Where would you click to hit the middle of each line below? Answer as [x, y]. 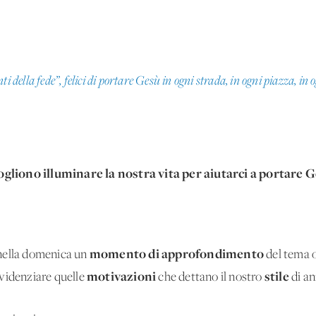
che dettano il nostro [210, 277]
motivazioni [122, 276]
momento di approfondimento [176, 253]
